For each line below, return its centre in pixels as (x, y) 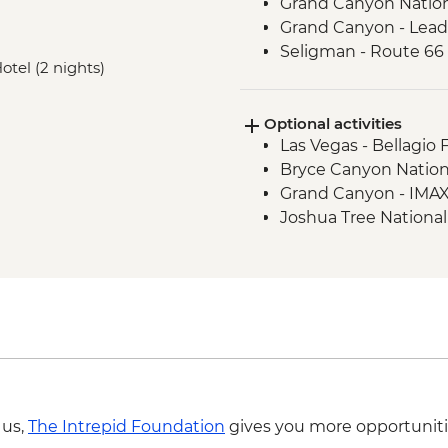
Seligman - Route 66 (361, 52)
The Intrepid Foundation (126, 427)
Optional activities (332, 124)
